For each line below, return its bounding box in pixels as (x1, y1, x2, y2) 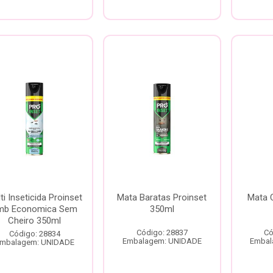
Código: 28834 (9, 229, 60, 238)
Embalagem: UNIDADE (122, 236, 202, 246)
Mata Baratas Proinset (117, 192, 207, 203)
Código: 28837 (136, 228, 188, 237)
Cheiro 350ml (8, 215, 62, 226)
